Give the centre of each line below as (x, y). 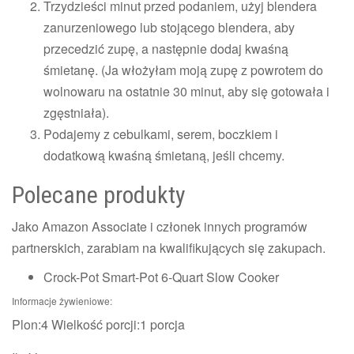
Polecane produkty (99, 194)
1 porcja (162, 324)
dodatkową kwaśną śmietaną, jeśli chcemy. (164, 155)
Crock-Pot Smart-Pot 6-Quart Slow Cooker (161, 277)
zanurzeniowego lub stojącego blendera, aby (169, 27)
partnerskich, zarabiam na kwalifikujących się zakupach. (169, 247)
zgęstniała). (76, 112)
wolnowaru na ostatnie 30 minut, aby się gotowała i (186, 91)
